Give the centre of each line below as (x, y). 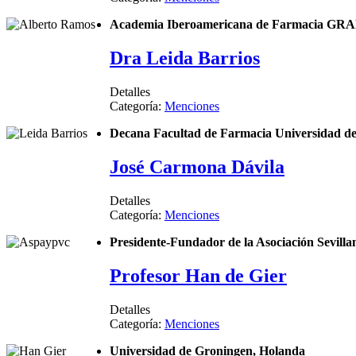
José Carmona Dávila (197, 167)
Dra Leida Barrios (185, 58)
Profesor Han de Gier (198, 275)
